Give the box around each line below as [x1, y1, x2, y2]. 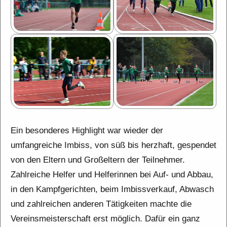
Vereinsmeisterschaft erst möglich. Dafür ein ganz [11, 213, 200, 223]
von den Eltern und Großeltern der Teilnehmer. [11, 155, 185, 165]
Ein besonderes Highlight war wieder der [11, 125, 163, 135]
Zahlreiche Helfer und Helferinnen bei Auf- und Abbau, [11, 169, 213, 179]
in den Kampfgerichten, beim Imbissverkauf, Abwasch [11, 184, 214, 194]
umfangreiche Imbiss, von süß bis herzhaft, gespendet [11, 140, 216, 150]
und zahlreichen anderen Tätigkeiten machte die [11, 199, 192, 209]
